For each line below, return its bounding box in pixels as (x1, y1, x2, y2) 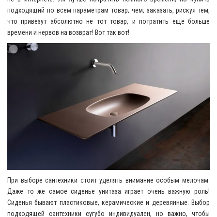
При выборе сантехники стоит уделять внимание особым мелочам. (7, 176, 210, 185)
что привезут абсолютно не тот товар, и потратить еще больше (7, 17, 210, 25)
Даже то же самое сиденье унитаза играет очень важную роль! (7, 187, 210, 196)
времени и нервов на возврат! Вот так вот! (7, 28, 129, 36)
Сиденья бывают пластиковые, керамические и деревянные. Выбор (7, 199, 210, 207)
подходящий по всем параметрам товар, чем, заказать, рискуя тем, (7, 6, 210, 14)
